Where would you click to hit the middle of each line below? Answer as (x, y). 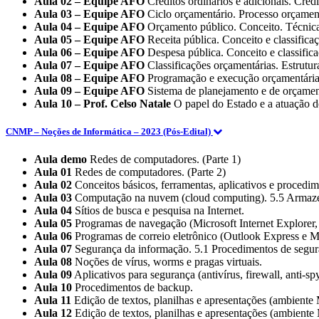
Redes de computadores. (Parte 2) (149, 172)
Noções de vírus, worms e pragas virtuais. (167, 262)
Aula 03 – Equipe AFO (89, 14)
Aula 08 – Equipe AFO (89, 78)
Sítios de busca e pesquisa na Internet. (158, 211)
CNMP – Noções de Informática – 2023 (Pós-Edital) (109, 132)
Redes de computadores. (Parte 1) (164, 159)
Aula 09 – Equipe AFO (89, 91)
